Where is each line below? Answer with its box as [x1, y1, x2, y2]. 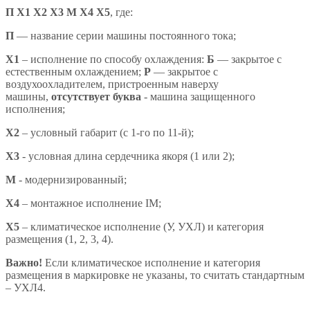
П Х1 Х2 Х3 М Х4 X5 [6, 6, 110, 18]
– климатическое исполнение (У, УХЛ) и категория [19, 220, 264, 232]
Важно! [6, 256, 42, 268]
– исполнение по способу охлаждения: [19, 53, 207, 65]
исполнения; [6, 102, 65, 115]
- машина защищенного [141, 90, 255, 102]
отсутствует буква [51, 90, 141, 102]
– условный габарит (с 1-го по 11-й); [19, 126, 194, 138]
